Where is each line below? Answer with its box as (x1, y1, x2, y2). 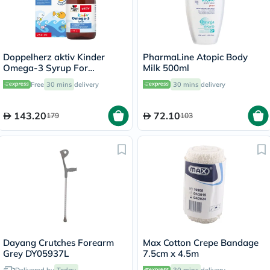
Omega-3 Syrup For (3, 62, 88, 74)
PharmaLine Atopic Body (143, 51, 248, 63)
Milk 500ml (143, 62, 189, 74)
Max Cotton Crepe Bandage (143, 237, 259, 248)
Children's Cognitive (3, 73, 86, 84)
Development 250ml (3, 84, 87, 95)
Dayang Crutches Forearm (3, 237, 114, 248)
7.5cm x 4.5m (143, 248, 199, 259)
